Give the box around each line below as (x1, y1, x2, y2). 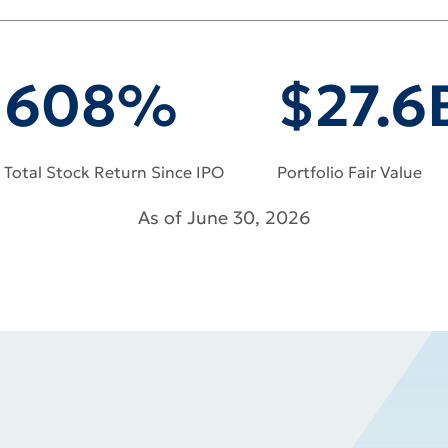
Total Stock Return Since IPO (3, 200, 224, 220)
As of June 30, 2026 (137, 244, 311, 267)
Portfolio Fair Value (277, 200, 422, 220)
